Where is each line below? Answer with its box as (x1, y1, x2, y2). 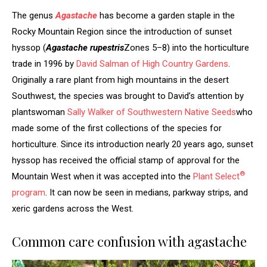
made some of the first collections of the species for (12, 122, 222, 133)
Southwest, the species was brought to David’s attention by (12, 90, 244, 101)
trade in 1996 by (12, 58, 76, 69)
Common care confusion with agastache (12, 232, 247, 250)
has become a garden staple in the (97, 10, 235, 21)
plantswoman (12, 106, 67, 117)
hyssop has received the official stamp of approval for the (12, 154, 240, 166)
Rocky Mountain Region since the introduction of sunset (12, 26, 232, 37)
